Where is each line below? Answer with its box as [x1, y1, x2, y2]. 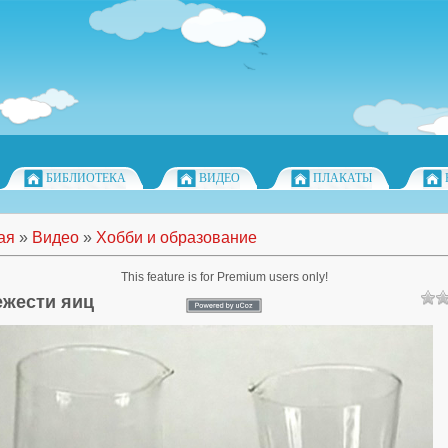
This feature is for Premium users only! [120, 270, 328, 284]
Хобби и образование [96, 229, 257, 246]
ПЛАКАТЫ [313, 171, 372, 185]
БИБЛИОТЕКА [46, 171, 126, 185]
